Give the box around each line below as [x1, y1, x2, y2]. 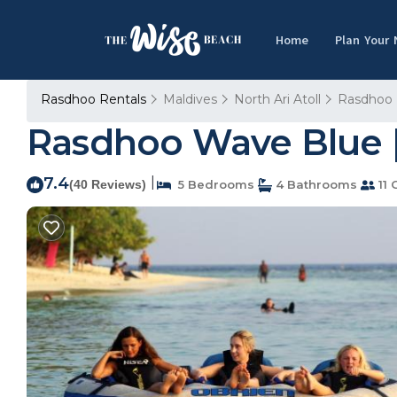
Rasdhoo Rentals [41, 91, 150, 107]
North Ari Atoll [234, 91, 321, 107]
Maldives [163, 91, 217, 107]
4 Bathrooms [272, 177, 357, 191]
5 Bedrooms [171, 177, 254, 191]
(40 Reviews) [69, 177, 146, 191]
